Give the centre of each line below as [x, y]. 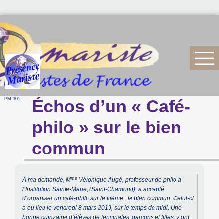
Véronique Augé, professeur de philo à [130, 180]
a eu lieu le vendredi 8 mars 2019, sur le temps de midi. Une [102, 208]
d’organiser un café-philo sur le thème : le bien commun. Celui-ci [108, 199]
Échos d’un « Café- [111, 107]
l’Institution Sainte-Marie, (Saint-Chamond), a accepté [94, 189]
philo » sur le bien [107, 128]
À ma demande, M [47, 180]
